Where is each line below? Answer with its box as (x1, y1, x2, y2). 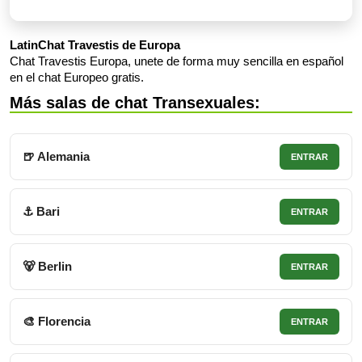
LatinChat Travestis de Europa (10, 38, 180, 52)
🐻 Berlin (23, 259, 72, 273)
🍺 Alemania (23, 149, 90, 163)
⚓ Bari (23, 204, 60, 218)
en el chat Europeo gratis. (10, 70, 144, 84)
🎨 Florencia (23, 314, 90, 328)
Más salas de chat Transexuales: (10, 94, 260, 112)
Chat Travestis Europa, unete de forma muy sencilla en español (10, 54, 343, 68)
